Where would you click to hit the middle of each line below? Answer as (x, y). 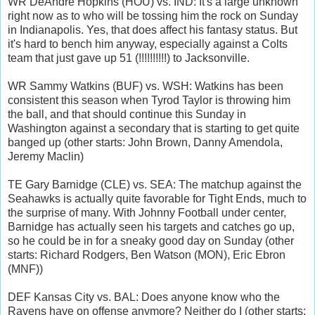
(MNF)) (25, 269)
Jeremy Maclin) (46, 156)
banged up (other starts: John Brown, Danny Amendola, (145, 142)
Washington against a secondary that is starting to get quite (154, 128)
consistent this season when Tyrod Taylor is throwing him (149, 100)
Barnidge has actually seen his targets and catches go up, (151, 226)
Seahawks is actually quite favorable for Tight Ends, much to (157, 198)
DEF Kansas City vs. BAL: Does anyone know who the (144, 297)
